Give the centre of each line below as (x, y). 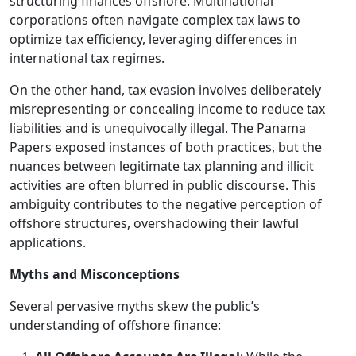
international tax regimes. (87, 58)
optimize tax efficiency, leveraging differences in (153, 39)
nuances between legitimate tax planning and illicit (162, 166)
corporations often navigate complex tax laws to (155, 20)
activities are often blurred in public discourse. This (163, 185)
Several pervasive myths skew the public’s (135, 306)
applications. (48, 242)
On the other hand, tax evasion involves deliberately (165, 90)
